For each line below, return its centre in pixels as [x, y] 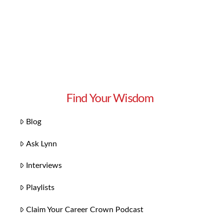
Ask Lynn [42, 144]
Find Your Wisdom [110, 99]
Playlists [41, 188]
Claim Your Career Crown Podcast [85, 209]
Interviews [44, 166]
